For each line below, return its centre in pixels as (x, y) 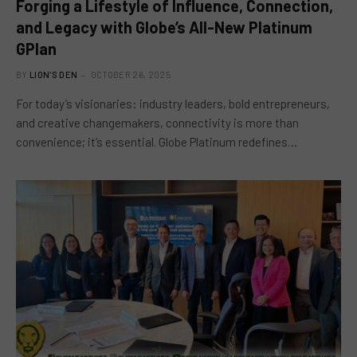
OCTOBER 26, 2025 (130, 74)
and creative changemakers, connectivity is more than (157, 122)
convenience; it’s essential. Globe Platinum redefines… (157, 141)
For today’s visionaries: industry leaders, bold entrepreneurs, (173, 103)
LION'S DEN (54, 74)
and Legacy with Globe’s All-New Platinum (164, 27)
